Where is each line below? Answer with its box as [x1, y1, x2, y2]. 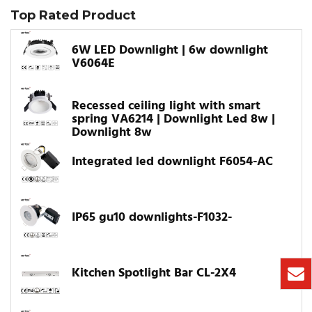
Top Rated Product [10, 8, 136, 24]
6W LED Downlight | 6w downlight [72, 40, 268, 61]
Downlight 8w [72, 123, 152, 143]
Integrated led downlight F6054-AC [72, 152, 273, 173]
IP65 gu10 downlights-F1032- [72, 208, 232, 228]
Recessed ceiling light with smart [72, 96, 260, 117]
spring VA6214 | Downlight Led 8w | [72, 109, 275, 130]
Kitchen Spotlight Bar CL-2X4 [72, 263, 236, 284]
